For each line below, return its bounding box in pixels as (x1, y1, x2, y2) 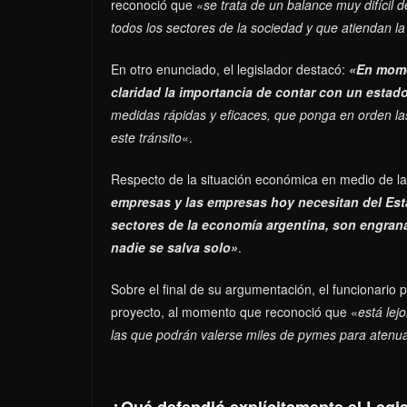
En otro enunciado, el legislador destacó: (111, 59, 345, 78)
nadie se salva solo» (111, 237, 238, 256)
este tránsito (111, 127, 182, 146)
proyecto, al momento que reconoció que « (111, 302, 358, 321)
